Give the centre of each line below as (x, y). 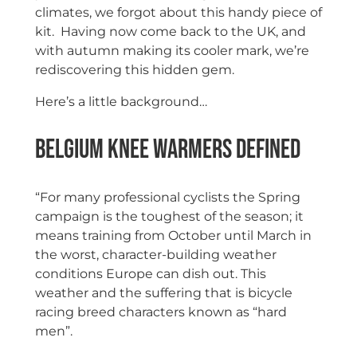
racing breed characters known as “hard (161, 312)
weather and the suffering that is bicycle (163, 292)
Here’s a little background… (121, 102)
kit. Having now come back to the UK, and (170, 32)
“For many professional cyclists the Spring (167, 197)
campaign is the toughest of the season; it (169, 216)
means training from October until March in (173, 235)
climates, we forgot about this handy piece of (178, 13)
